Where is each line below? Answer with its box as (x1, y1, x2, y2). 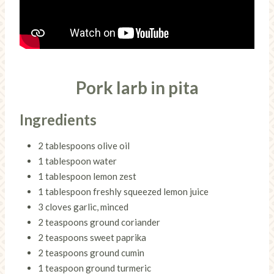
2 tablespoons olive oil (38, 140, 130, 151)
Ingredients (20, 111, 97, 128)
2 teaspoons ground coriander (38, 217, 160, 228)
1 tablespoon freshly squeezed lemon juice (38, 186, 209, 197)
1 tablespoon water (38, 155, 117, 166)
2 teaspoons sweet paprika (38, 232, 146, 243)
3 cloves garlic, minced (38, 201, 128, 212)
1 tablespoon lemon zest (38, 171, 136, 182)
